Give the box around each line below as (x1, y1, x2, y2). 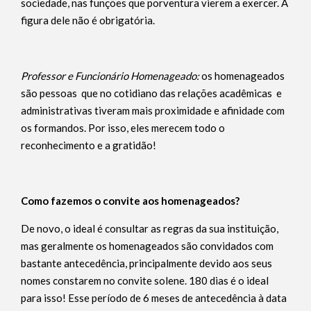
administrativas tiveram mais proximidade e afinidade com (21, 104, 285, 117)
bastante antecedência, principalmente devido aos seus (21, 257, 272, 269)
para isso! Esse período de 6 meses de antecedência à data (21, 292, 287, 304)
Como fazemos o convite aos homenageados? (21, 194, 239, 207)
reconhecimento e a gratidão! (21, 139, 156, 151)
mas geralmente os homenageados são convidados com (21, 239, 274, 252)
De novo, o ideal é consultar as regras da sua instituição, (21, 222, 278, 235)
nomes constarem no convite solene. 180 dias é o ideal (21, 274, 269, 287)
